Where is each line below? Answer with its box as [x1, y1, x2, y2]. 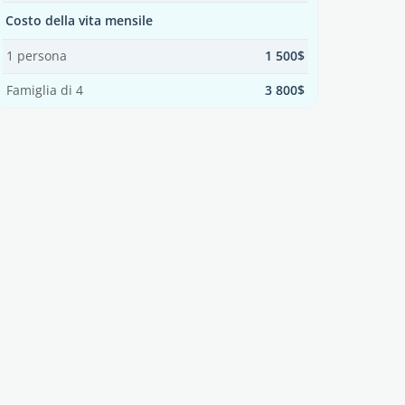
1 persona [6, 48, 67, 64]
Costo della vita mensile [5, 12, 153, 29]
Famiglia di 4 [6, 82, 83, 99]
